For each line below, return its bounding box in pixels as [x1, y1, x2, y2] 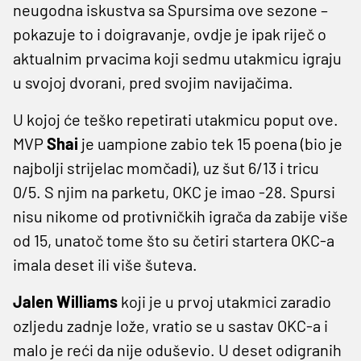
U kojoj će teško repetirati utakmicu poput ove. [13, 109, 338, 129]
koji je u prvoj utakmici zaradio [118, 291, 331, 311]
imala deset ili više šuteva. [13, 254, 197, 274]
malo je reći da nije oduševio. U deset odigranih [13, 339, 342, 359]
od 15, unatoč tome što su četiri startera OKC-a [13, 230, 334, 250]
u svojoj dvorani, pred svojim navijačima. [13, 72, 293, 92]
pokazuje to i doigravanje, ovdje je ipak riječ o [13, 23, 326, 44]
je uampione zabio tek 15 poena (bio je [78, 133, 342, 153]
